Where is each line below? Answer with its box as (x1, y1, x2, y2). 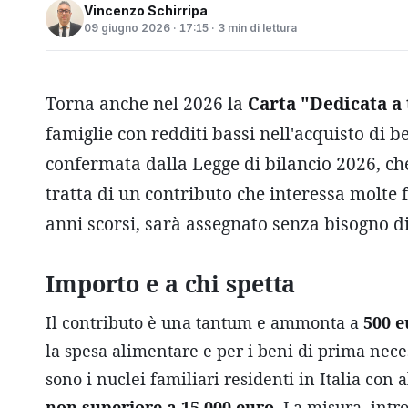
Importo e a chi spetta (46, 268, 296, 299)
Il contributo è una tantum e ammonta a (46, 311, 363, 333)
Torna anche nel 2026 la (46, 92, 248, 116)
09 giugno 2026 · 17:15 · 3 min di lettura (84, 20, 297, 35)
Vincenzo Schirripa (84, 2, 208, 18)
